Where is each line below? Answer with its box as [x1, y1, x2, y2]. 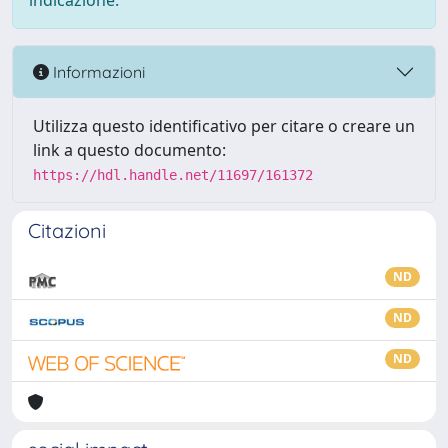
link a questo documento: [33, 139, 226, 161]
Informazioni [49, 61, 145, 82]
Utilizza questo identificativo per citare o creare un [33, 115, 415, 137]
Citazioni [28, 218, 106, 243]
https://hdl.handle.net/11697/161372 [33, 167, 313, 183]
